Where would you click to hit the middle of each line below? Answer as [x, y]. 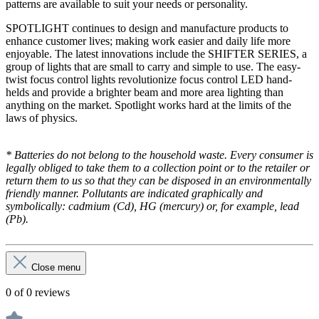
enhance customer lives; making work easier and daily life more [148, 41]
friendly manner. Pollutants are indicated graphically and [134, 193]
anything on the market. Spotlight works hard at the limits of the [148, 105]
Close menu [56, 267]
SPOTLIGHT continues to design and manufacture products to [147, 28]
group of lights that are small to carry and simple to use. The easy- [153, 66]
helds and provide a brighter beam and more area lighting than [145, 92]
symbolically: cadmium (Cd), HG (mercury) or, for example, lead [152, 206]
